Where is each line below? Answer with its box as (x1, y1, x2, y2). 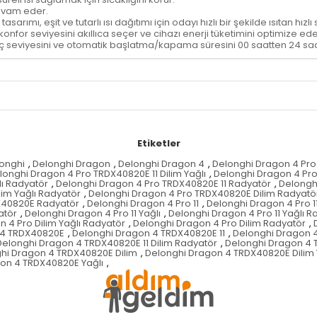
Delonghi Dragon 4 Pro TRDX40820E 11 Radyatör (56, 177, 271, 191)
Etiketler (137, 137, 180, 151)
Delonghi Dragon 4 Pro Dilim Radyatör (133, 217, 306, 231)
